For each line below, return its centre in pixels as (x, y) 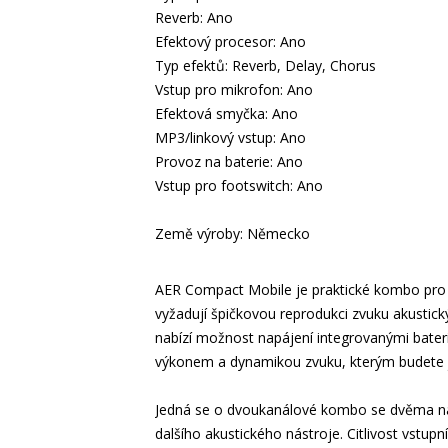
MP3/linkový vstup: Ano (230, 137)
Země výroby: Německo (232, 233)
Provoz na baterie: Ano (228, 161)
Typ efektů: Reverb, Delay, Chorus (265, 65)
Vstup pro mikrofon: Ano (233, 89)
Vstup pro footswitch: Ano (238, 185)
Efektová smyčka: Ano (226, 113)
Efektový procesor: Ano (230, 41)
